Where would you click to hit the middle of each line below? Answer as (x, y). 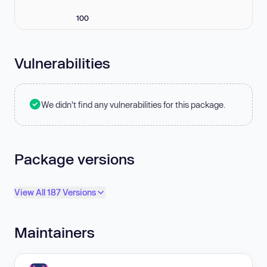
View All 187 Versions (55, 193)
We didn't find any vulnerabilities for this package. (133, 104)
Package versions (74, 159)
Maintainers (55, 232)
